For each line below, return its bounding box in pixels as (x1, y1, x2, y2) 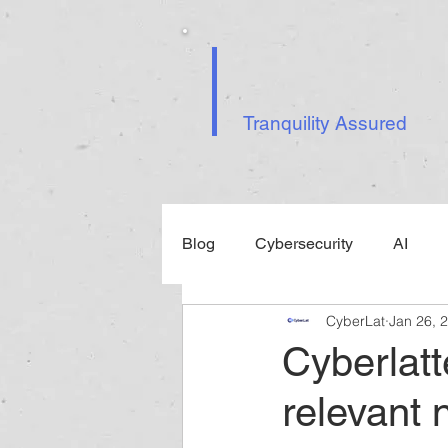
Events (222, 314, 271, 333)
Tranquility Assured (243, 112, 407, 134)
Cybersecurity (255, 234, 353, 253)
